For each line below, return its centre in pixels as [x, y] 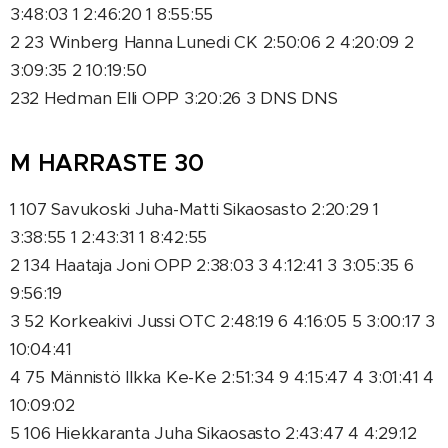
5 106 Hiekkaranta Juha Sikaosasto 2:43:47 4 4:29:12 [213, 433]
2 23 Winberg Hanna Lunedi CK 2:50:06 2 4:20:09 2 [212, 42]
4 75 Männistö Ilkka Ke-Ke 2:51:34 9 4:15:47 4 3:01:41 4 [222, 377]
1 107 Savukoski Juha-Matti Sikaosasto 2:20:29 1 [194, 209]
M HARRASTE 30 [107, 163]
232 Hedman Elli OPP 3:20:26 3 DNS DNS [174, 98]
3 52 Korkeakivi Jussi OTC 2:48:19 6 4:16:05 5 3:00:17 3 [222, 321]
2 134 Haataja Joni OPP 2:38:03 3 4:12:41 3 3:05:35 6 [212, 265]
